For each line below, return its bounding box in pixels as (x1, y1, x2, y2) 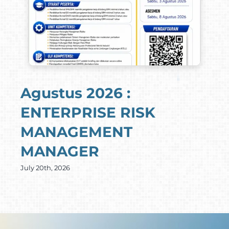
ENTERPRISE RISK (20, 104, 155, 122)
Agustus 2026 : (20, 84, 130, 102)
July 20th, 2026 (20, 164, 70, 172)
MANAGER (20, 143, 99, 161)
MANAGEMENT (20, 123, 132, 141)
